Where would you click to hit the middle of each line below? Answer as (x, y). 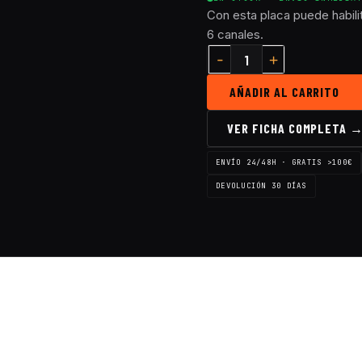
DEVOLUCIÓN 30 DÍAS (261, 186)
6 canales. (235, 34)
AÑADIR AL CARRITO (285, 92)
